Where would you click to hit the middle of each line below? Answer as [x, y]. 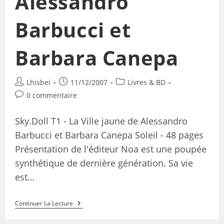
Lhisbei [38, 82]
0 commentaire [51, 95]
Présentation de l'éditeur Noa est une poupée [110, 149]
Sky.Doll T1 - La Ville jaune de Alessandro [101, 121]
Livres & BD [146, 82]
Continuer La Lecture [44, 203]
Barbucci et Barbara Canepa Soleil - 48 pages [109, 135]
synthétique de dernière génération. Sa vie [104, 163]
